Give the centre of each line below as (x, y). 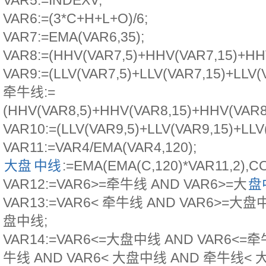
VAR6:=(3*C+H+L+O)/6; (75, 18)
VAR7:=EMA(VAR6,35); (74, 37)
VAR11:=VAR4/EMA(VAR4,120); (100, 147)
